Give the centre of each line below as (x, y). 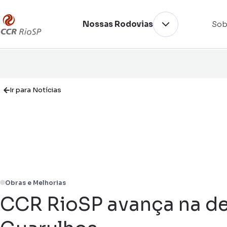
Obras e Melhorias (35, 183)
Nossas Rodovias (118, 24)
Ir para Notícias (35, 90)
